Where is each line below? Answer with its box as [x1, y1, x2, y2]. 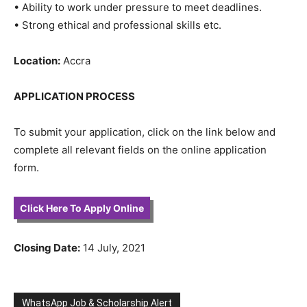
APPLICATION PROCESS [14, 89, 135, 103]
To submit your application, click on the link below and [14, 125, 275, 138]
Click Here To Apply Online [20, 201, 144, 214]
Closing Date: [14, 241, 80, 254]
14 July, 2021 [80, 241, 145, 254]
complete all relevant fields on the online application [14, 143, 267, 156]
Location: [14, 53, 60, 67]
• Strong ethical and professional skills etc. [14, 18, 221, 32]
